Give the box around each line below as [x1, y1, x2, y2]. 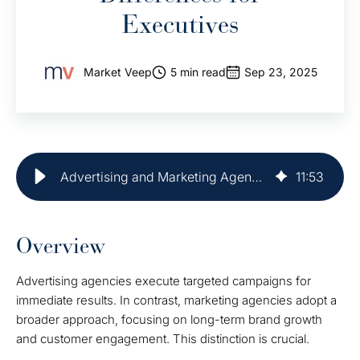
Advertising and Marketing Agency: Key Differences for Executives [252, 169, 262, 185]
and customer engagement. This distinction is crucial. [16, 331, 309, 346]
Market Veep [83, 65, 152, 79]
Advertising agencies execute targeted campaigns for [16, 273, 311, 288]
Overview [16, 232, 105, 260]
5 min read [170, 65, 226, 79]
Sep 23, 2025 [243, 65, 317, 79]
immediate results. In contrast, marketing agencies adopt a [16, 292, 337, 308]
